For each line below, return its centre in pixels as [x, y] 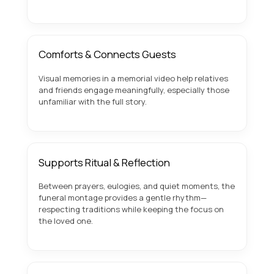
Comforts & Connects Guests [107, 54]
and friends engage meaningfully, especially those [134, 90]
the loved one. [66, 221]
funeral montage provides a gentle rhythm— [123, 198]
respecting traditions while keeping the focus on [131, 209]
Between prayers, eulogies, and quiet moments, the [137, 186]
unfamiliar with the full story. [93, 102]
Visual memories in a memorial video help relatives [133, 79]
